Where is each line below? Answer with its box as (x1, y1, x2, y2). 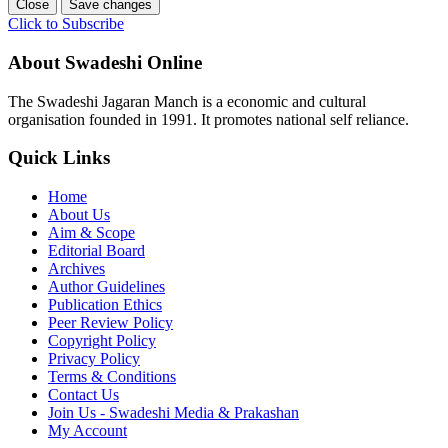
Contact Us (48, 386, 119, 404)
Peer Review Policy (48, 314, 173, 332)
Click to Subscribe (8, 15, 124, 33)
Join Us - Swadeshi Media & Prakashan (48, 404, 299, 422)
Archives (48, 260, 105, 278)
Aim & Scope (48, 224, 135, 242)
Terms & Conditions (48, 368, 176, 386)
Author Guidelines (48, 278, 165, 296)
